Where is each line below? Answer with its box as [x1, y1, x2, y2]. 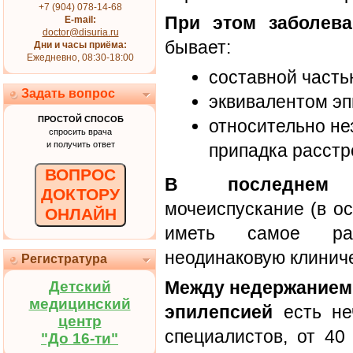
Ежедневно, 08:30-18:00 [27, 52, 134, 63]
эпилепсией [165, 302, 273, 322]
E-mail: [65, 14, 96, 25]
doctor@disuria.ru [42, 27, 119, 38]
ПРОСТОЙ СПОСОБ [37, 114, 124, 124]
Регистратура [21, 252, 107, 266]
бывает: [165, 37, 231, 58]
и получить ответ [46, 139, 115, 149]
